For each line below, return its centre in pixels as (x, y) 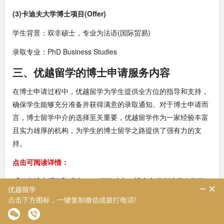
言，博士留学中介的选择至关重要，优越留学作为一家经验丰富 (110, 117)
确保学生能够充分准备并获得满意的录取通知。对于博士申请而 (110, 104)
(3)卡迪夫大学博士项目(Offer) (59, 14)
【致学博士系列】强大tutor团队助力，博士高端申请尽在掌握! (109, 181)
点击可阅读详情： (40, 162)
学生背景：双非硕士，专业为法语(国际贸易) (81, 33)
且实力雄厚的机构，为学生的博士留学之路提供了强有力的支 (107, 130)
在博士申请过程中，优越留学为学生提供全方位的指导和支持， (110, 91)
